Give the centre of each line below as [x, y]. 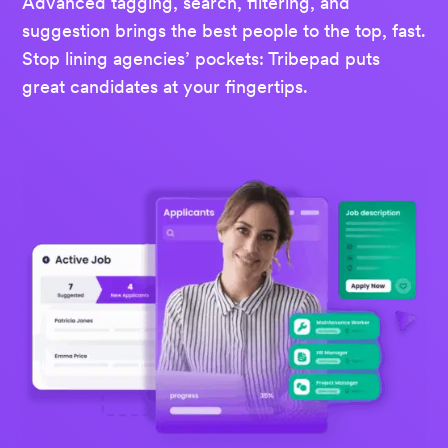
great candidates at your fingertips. [165, 86]
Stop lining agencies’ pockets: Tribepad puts [201, 58]
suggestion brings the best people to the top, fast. [224, 30]
